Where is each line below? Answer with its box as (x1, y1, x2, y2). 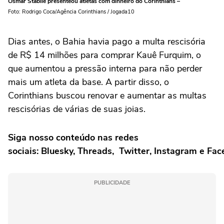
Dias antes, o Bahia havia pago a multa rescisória (8, 35, 205, 48)
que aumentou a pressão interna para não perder (8, 62, 202, 75)
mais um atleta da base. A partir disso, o (8, 76, 169, 88)
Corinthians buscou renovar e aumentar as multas (8, 89, 206, 102)
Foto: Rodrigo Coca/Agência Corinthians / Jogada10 (8, 8, 134, 16)
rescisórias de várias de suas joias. (8, 103, 145, 115)
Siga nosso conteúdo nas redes (8, 131, 138, 144)
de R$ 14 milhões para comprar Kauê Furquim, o (8, 49, 201, 61)
